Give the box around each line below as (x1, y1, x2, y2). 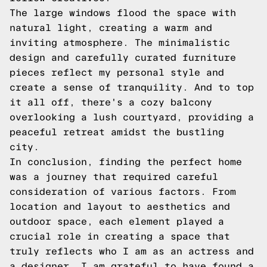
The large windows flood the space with (10, 8, 236, 18)
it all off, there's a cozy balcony (10, 97, 212, 107)
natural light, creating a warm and (10, 23, 212, 33)
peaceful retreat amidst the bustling (10, 127, 224, 137)
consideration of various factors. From (10, 187, 236, 197)
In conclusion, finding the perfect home (10, 157, 242, 167)
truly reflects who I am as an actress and (10, 246, 254, 256)
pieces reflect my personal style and (10, 67, 224, 77)
